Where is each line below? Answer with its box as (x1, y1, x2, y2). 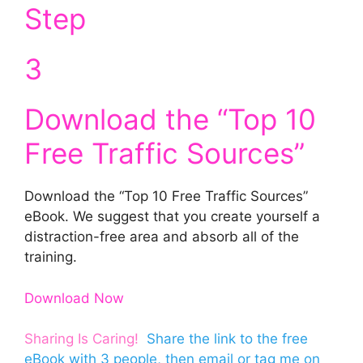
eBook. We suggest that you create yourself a (24, 208, 320, 224)
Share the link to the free (147, 331, 308, 347)
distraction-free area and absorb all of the (24, 228, 299, 245)
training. (24, 249, 77, 265)
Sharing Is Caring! (24, 331, 139, 347)
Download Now (24, 289, 124, 306)
